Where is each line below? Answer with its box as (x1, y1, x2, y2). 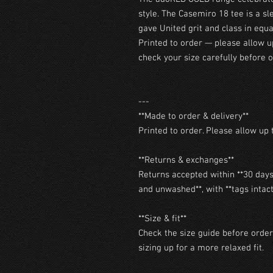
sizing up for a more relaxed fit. (138, 243, 264, 253)
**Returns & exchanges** (138, 155, 234, 166)
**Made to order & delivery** (138, 111, 249, 122)
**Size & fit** (138, 213, 186, 224)
